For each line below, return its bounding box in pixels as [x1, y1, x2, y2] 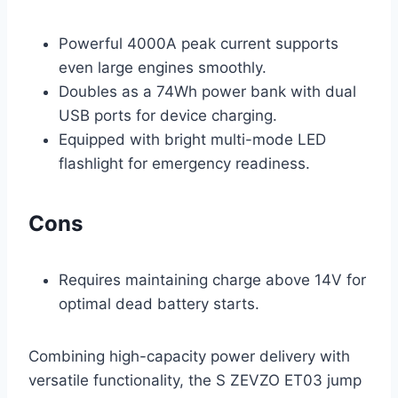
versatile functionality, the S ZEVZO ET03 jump [28, 371, 362, 390]
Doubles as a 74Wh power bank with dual [59, 83, 356, 101]
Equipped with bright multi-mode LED [59, 131, 326, 149]
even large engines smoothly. [59, 59, 267, 77]
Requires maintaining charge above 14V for [59, 271, 366, 290]
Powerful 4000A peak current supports [59, 35, 338, 53]
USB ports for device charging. [59, 107, 277, 125]
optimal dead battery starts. [59, 295, 259, 314]
